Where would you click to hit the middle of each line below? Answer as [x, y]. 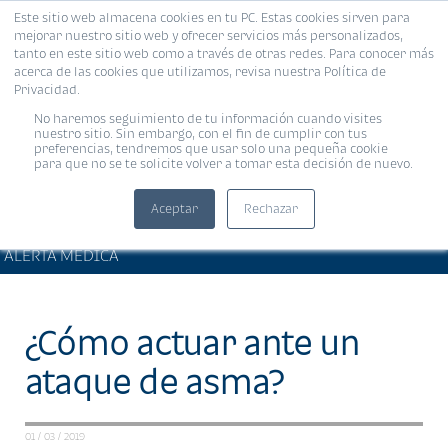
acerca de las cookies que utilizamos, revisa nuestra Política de [200, 71]
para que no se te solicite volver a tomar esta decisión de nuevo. [223, 163]
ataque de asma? [154, 381]
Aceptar [174, 208]
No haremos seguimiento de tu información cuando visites [208, 118]
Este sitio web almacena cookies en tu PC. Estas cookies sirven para [212, 17]
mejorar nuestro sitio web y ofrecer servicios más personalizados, [208, 35]
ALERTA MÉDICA [62, 254]
